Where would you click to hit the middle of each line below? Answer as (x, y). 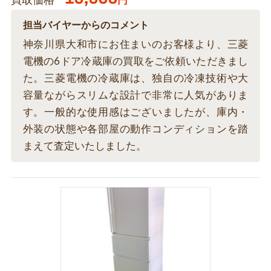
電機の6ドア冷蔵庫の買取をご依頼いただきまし (135, 61)
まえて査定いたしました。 (84, 146)
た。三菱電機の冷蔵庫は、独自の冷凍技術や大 (135, 78)
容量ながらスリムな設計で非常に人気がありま (135, 95)
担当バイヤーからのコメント (86, 25)
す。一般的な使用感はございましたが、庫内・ (135, 112)
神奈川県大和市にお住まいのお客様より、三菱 (135, 44)
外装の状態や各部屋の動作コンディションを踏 (135, 129)
